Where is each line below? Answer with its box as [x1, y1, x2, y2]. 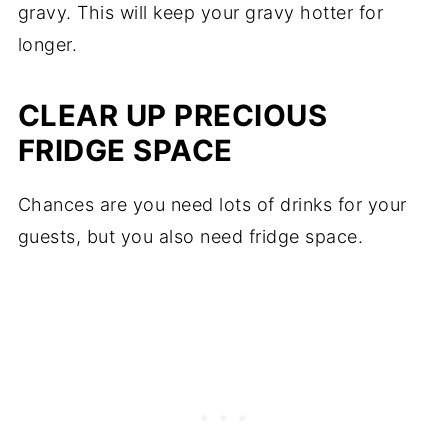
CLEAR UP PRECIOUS [17, 98, 328, 134]
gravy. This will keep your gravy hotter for [17, 2, 384, 24]
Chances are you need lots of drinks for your [17, 194, 407, 216]
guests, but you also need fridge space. [17, 226, 364, 248]
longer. [17, 34, 78, 56]
